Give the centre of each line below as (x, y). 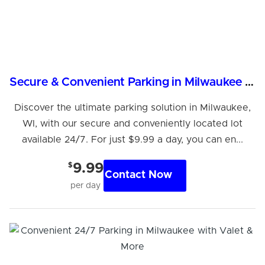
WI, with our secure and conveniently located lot (132, 123)
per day (86, 185)
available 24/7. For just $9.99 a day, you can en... (132, 139)
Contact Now (138, 175)
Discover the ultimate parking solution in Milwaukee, (132, 107)
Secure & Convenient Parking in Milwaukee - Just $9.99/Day (249, 82)
